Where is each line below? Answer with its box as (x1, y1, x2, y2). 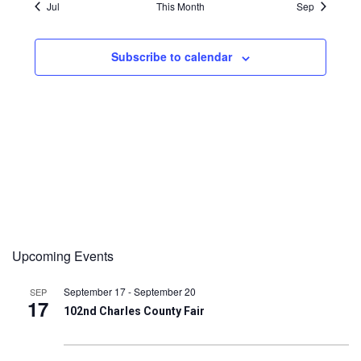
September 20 (134, 284, 196, 298)
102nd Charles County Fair (64, 305, 205, 317)
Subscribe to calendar (110, 48, 232, 64)
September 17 (64, 284, 126, 298)
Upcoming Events (12, 247, 114, 265)
